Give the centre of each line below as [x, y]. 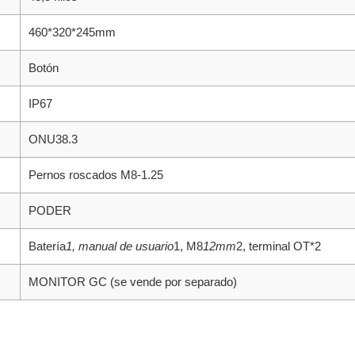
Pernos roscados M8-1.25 [96, 175]
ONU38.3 [53, 139]
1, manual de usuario [120, 246]
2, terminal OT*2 [279, 246]
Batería [47, 246]
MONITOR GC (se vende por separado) [133, 282]
